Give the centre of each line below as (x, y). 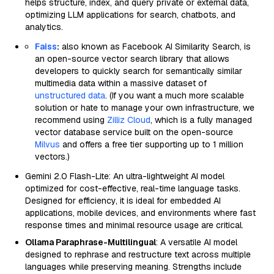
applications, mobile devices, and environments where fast (140, 213)
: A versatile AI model (197, 242)
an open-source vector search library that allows (132, 59)
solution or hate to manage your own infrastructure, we (145, 108)
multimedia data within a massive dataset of (121, 83)
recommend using (71, 120)
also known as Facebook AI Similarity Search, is (155, 46)
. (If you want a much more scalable (175, 95)
